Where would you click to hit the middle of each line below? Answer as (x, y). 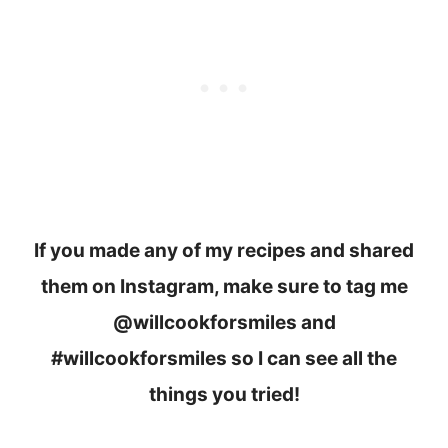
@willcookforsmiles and (224, 322)
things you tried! (224, 394)
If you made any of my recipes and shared (224, 250)
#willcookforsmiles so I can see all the (224, 358)
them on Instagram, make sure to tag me (224, 286)
